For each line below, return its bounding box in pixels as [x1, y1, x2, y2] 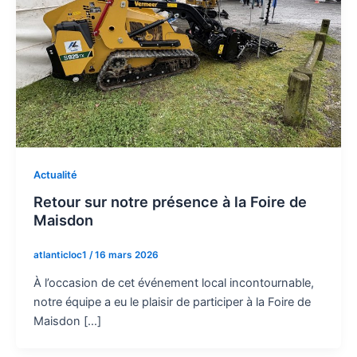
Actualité [33, 168, 77, 181]
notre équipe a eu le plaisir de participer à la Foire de [33, 295, 311, 310]
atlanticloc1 [33, 249, 89, 261]
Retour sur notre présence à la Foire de [33, 193, 307, 211]
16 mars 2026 [94, 249, 159, 261]
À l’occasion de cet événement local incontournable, [33, 276, 314, 291]
